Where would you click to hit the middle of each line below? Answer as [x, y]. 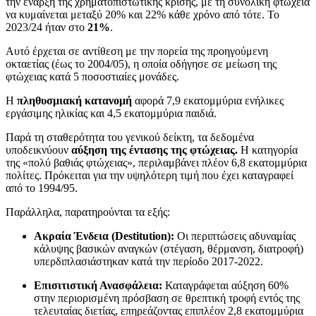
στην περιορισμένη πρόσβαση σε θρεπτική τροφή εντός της [167, 298]
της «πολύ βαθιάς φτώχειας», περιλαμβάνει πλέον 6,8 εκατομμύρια [156, 162]
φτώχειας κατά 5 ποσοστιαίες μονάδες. [92, 76]
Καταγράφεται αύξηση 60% [225, 285]
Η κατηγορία [268, 150]
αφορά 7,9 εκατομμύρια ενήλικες [208, 100]
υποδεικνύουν [38, 150]
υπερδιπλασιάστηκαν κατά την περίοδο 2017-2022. [148, 261]
